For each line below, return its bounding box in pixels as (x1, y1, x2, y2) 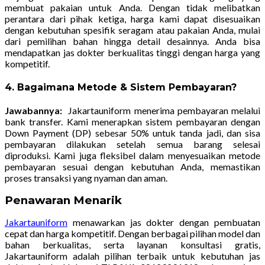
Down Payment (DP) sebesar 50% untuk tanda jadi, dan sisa (5, 127, 260, 138)
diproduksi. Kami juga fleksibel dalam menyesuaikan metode (5, 149, 260, 161)
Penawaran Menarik (5, 193, 122, 207)
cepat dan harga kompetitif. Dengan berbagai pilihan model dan (5, 227, 260, 239)
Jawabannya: (5, 104, 62, 116)
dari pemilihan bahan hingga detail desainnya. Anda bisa (5, 35, 260, 47)
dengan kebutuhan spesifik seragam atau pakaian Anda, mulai (5, 24, 260, 35)
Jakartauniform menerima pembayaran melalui (62, 104, 260, 116)
